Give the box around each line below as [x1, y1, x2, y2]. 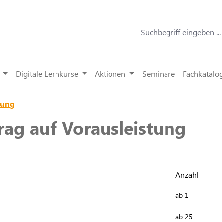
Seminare [142, 68, 175, 79]
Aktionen [95, 68, 126, 79]
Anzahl [175, 169, 199, 180]
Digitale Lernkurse [15, 68, 78, 79]
